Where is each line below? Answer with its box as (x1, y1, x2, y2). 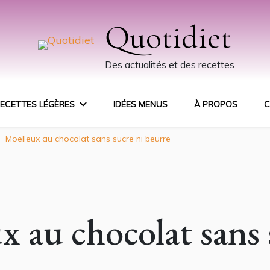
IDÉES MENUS (113, 99, 168, 110)
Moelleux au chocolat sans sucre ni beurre (5, 133, 171, 144)
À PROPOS (194, 99, 237, 110)
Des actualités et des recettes (105, 58, 234, 71)
